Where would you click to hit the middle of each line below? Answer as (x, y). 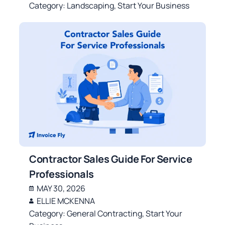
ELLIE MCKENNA (66, 201)
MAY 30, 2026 (61, 188)
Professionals (62, 174)
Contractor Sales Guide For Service (111, 159)
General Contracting (105, 213)
